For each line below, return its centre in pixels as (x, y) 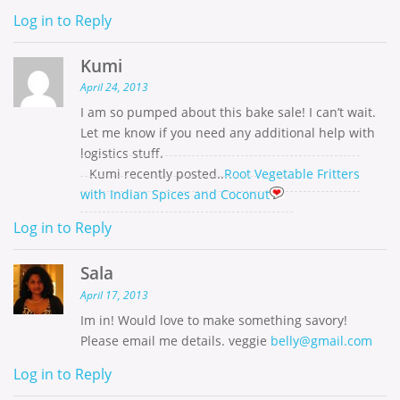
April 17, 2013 (114, 296)
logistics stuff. (122, 154)
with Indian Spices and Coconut (175, 195)
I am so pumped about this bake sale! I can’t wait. (228, 112)
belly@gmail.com (321, 341)
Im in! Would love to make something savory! (214, 321)
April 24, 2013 (114, 87)
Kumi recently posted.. (157, 174)
